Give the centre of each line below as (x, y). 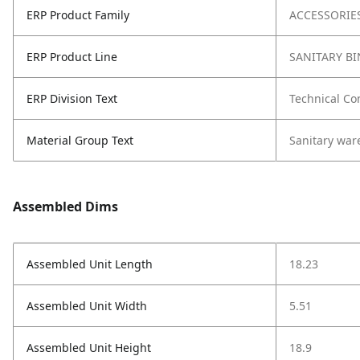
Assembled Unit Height (89, 348)
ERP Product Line (72, 57)
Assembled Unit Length (90, 264)
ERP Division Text (72, 98)
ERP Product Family (78, 15)
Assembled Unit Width (87, 306)
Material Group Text (80, 140)
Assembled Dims (65, 207)
